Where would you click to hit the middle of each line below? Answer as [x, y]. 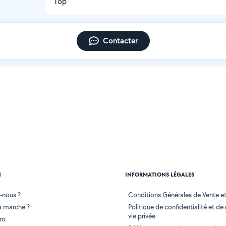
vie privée [142, 216]
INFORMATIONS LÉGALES [160, 175]
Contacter [120, 41]
